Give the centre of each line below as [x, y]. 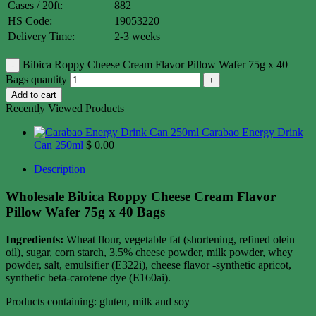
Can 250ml [59, 145]
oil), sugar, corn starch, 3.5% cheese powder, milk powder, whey [149, 252]
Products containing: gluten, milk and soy [98, 301]
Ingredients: [35, 239]
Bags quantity [36, 80]
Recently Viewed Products [65, 109]
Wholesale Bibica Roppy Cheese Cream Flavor [141, 197]
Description [60, 169]
